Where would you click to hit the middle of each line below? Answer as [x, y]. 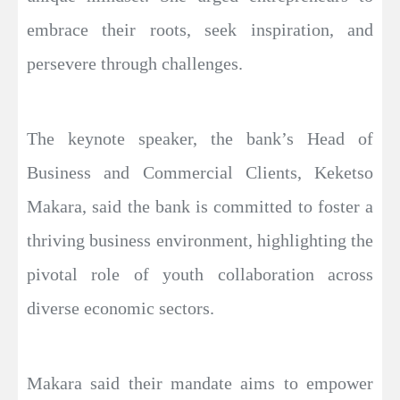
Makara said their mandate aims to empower [200, 383]
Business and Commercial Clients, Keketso [200, 172]
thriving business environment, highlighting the [200, 240]
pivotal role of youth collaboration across [200, 274]
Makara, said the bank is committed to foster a [200, 206]
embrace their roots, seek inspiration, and [200, 29]
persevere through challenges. [135, 63]
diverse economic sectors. [121, 308]
